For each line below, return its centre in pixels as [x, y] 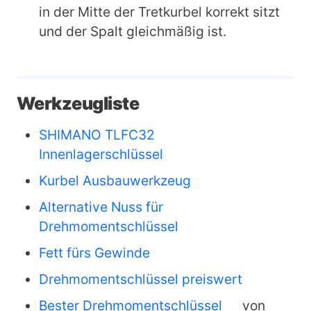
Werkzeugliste [78, 103]
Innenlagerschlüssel [101, 154]
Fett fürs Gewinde [94, 253]
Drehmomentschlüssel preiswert [141, 279]
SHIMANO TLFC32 [97, 135]
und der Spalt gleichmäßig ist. [133, 31]
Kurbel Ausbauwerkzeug [115, 180]
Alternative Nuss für [101, 207]
